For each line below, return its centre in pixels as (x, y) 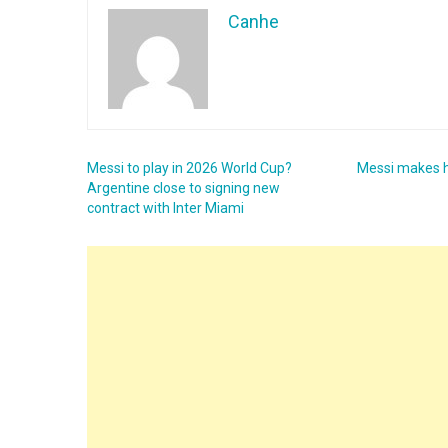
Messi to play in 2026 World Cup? (189, 168)
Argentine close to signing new (183, 188)
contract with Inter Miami (165, 208)
